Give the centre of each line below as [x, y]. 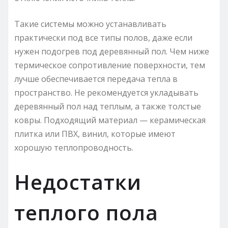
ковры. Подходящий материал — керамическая [110, 120]
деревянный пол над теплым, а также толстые [108, 106]
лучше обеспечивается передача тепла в [96, 79]
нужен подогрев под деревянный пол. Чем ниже [112, 51]
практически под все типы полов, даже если [103, 37]
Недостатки [78, 182]
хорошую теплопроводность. [74, 147]
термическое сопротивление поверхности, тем [110, 65]
